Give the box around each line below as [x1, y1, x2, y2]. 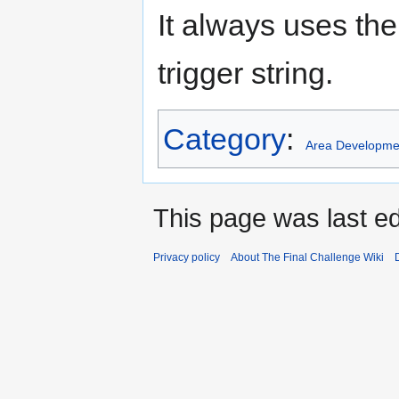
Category [163, 122, 286, 157]
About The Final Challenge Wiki [231, 251, 384, 265]
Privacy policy [153, 251, 220, 265]
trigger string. [158, 56, 333, 91]
